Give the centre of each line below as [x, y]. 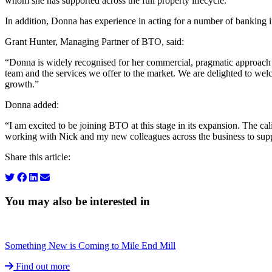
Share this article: [38, 157]
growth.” [22, 84]
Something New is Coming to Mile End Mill [90, 245]
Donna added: [32, 105]
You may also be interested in [77, 202]
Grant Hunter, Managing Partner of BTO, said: [94, 42]
